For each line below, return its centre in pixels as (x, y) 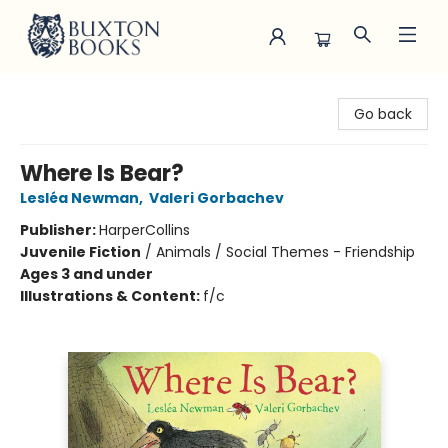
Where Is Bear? (102, 173)
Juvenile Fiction (80, 252)
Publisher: (59, 230)
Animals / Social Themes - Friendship (285, 252)
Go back (383, 114)
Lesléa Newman (79, 198)
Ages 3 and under (86, 274)
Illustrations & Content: (111, 296)
